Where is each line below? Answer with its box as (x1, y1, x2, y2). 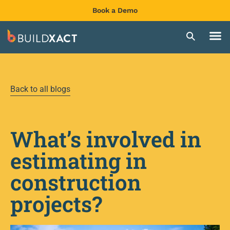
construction (10, 168, 141, 197)
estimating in (10, 146, 147, 175)
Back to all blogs (10, 84, 70, 94)
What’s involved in (10, 125, 201, 154)
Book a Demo (92, 6, 138, 14)
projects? (10, 189, 102, 218)
